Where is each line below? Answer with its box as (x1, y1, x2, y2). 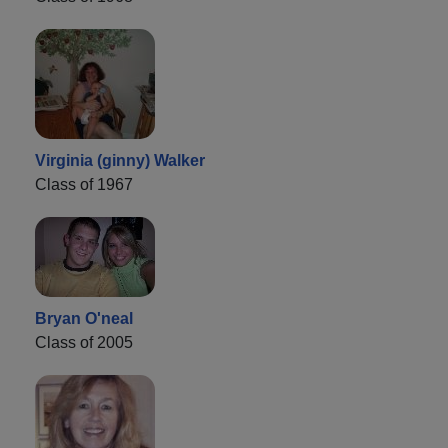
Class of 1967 (35, 175, 133, 193)
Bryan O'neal (35, 309, 133, 327)
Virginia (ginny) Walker (35, 151, 205, 169)
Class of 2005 (35, 333, 133, 351)
